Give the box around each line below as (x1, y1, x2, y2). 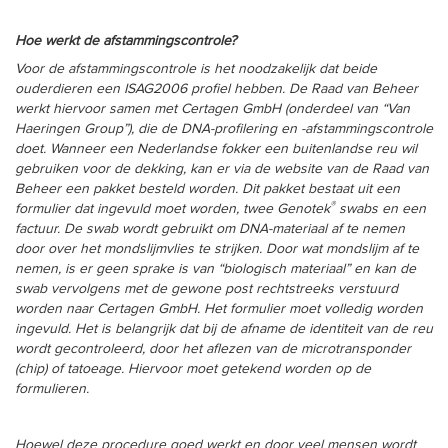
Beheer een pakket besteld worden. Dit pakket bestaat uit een (15, 182, 400, 196)
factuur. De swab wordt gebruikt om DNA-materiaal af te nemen (15, 222, 405, 236)
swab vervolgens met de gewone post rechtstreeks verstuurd (15, 282, 398, 296)
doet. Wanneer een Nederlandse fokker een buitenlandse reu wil (15, 142, 417, 156)
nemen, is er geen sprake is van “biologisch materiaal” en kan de (15, 262, 416, 276)
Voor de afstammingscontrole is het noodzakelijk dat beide (15, 62, 377, 76)
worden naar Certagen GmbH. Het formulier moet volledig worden (15, 302, 423, 316)
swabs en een (335, 202, 426, 216)
